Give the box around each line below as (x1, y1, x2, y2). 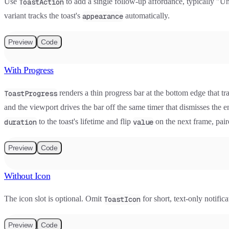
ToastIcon (104, 194, 141, 204)
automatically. (123, 11, 170, 20)
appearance (82, 11, 123, 21)
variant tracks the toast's (4, 11, 82, 20)
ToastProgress (4, 88, 57, 98)
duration (4, 117, 37, 127)
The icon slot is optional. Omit (4, 194, 104, 203)
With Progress (4, 64, 54, 75)
